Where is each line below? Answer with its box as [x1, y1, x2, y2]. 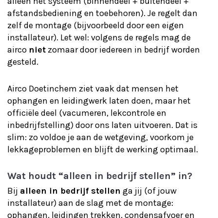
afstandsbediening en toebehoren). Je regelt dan [7, 8, 198, 18]
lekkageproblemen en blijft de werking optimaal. [7, 144, 198, 155]
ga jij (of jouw [121, 185, 177, 196]
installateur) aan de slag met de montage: [7, 198, 173, 208]
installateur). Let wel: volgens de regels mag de [7, 32, 191, 43]
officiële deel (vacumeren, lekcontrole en [7, 108, 166, 118]
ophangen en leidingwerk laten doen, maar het [7, 95, 191, 106]
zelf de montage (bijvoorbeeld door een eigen [7, 20, 184, 31]
